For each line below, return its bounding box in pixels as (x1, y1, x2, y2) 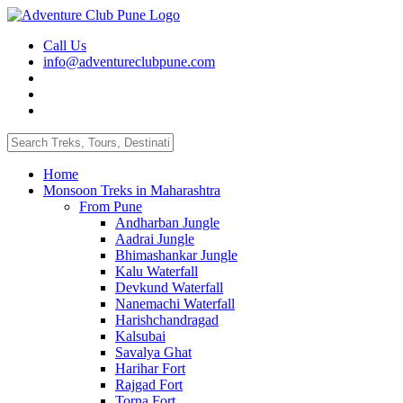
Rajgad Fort (115, 377, 183, 392)
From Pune (79, 199, 142, 214)
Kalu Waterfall (115, 264, 198, 279)
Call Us (43, 38, 86, 53)
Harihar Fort (115, 361, 185, 376)
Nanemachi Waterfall (115, 296, 235, 311)
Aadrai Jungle (115, 231, 194, 246)
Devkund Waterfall (115, 280, 223, 295)
